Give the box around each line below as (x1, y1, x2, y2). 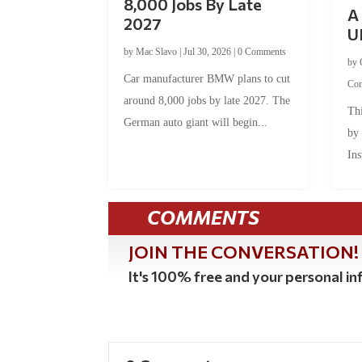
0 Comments (238, 45, 287, 57)
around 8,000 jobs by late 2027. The (124, 94, 291, 107)
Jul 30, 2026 (183, 45, 232, 57)
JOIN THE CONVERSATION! (128, 240, 360, 263)
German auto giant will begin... (124, 116, 268, 128)
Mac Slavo (136, 45, 178, 57)
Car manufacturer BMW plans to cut (124, 72, 291, 85)
